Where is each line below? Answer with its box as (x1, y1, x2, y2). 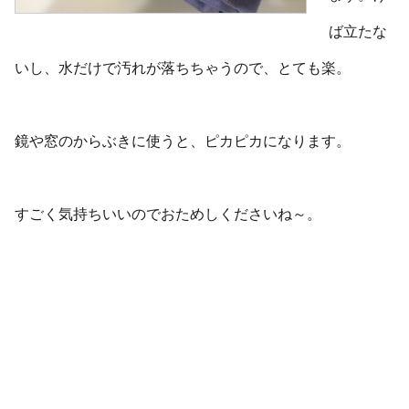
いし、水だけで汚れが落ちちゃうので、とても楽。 (15, 59, 351, 76)
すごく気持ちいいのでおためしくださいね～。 (15, 205, 321, 222)
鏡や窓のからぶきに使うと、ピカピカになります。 (15, 132, 351, 149)
